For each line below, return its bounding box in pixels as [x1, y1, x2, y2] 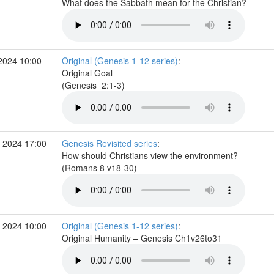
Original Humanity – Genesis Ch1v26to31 [61, 232, 224, 244]
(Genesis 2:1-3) [61, 79, 127, 91]
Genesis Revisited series [61, 137, 157, 149]
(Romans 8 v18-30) [61, 161, 139, 174]
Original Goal [61, 67, 113, 79]
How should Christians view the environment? [61, 149, 238, 161]
